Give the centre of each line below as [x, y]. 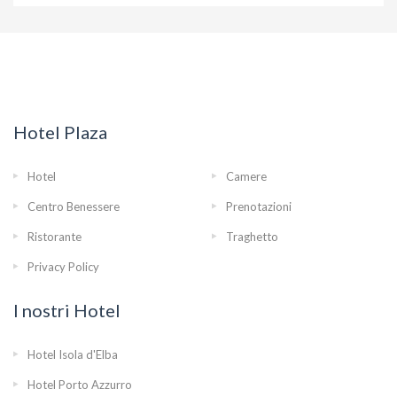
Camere [246, 177]
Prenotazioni [259, 207]
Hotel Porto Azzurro [80, 385]
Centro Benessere [74, 207]
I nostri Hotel [67, 311]
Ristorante [54, 237]
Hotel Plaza [60, 132]
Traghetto [252, 237]
